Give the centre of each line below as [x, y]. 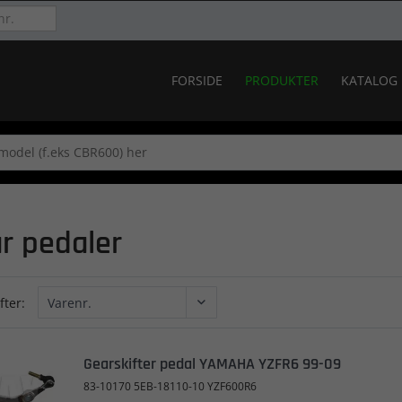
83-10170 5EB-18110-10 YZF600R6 [170, 386]
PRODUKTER [282, 80]
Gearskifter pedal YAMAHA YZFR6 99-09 [212, 364]
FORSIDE [197, 80]
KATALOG [369, 80]
